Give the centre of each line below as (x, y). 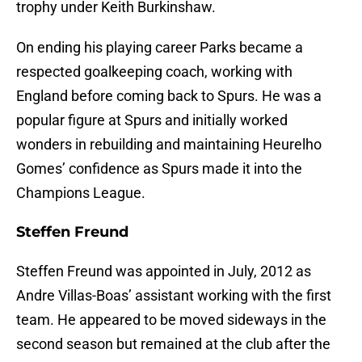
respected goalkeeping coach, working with (154, 72)
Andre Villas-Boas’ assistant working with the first (174, 296)
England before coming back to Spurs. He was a (169, 96)
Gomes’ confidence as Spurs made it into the (159, 169)
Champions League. (81, 193)
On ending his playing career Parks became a (160, 48)
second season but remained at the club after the (173, 344)
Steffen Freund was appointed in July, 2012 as (164, 271)
